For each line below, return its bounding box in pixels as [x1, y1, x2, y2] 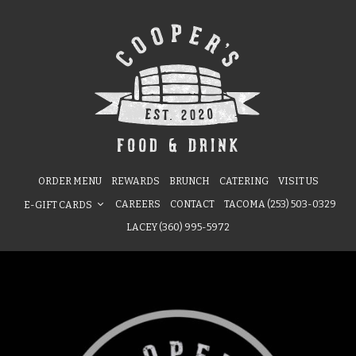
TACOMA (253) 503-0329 [224, 199, 336, 210]
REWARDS [110, 176, 160, 187]
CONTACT [170, 199, 215, 210]
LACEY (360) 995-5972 [126, 222, 230, 233]
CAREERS [115, 199, 161, 210]
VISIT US [277, 176, 319, 187]
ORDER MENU [37, 176, 102, 187]
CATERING [219, 176, 269, 187]
